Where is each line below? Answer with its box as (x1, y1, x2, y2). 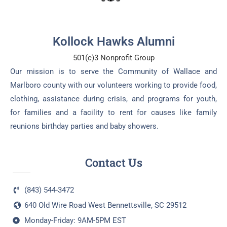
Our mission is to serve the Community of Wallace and (10, 66, 217, 76)
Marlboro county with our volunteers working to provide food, (10, 80, 217, 90)
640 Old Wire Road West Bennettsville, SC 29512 (24, 200, 186, 210)
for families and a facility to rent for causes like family (10, 107, 217, 117)
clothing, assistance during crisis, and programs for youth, (10, 94, 217, 103)
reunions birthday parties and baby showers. (10, 121, 159, 131)
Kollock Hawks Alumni (52, 34, 175, 49)
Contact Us (85, 155, 142, 170)
